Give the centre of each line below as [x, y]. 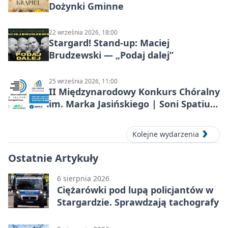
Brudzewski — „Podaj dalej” [111, 55]
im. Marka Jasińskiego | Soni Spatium [134, 104]
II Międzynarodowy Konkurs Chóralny [134, 91]
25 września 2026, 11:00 [83, 81]
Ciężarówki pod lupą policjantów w [135, 190]
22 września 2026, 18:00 [83, 32]
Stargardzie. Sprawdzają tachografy [138, 202]
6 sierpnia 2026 [83, 179]
